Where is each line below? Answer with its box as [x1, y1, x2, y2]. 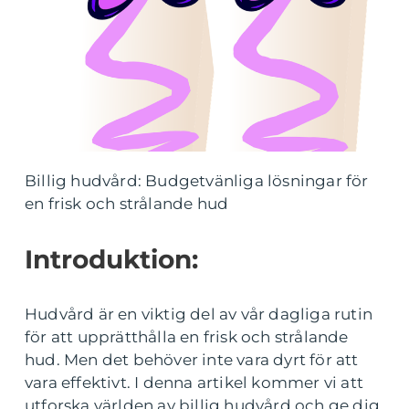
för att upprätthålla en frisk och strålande [25, 328, 349, 346]
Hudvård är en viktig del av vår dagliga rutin [25, 305, 373, 323]
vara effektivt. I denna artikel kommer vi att [25, 373, 364, 392]
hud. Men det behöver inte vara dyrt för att [25, 351, 359, 369]
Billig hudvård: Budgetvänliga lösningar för [25, 172, 369, 190]
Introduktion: [25, 244, 198, 275]
